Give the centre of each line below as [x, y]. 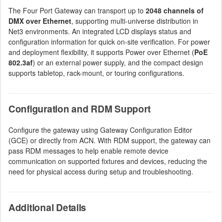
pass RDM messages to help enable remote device [88, 151]
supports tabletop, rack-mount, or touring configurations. [96, 73]
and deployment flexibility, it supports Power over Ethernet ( [101, 52]
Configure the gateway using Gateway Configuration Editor [100, 130]
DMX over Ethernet [40, 21]
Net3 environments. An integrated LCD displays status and [100, 31]
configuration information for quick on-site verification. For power [109, 42]
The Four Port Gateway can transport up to [77, 10]
